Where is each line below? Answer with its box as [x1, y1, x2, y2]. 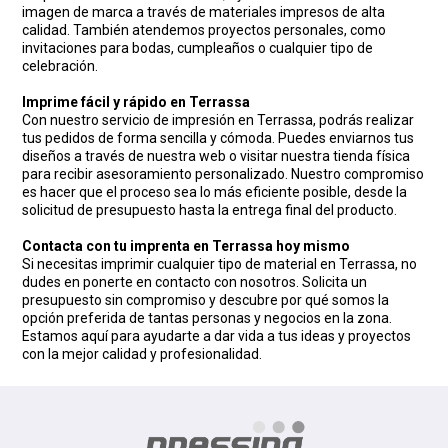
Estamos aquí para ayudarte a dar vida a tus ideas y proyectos [22, 328, 412, 345]
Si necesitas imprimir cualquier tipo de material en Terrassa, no [22, 256, 418, 273]
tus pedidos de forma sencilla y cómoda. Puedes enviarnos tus [22, 130, 415, 147]
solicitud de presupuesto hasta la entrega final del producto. [22, 202, 398, 219]
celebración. [22, 58, 99, 75]
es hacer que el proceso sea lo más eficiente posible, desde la [22, 184, 408, 201]
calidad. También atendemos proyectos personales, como [22, 22, 387, 39]
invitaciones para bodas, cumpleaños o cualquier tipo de [22, 40, 374, 57]
